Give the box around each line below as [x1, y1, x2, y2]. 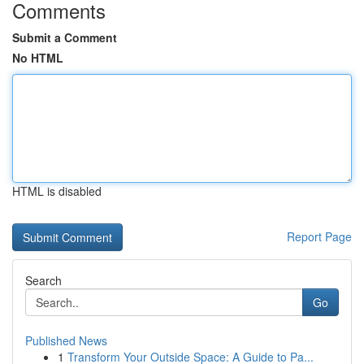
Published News [25, 332, 107, 349]
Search [25, 272, 62, 288]
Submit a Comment [12, 29, 117, 45]
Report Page [287, 228, 352, 245]
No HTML [12, 50, 63, 66]
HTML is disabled [12, 183, 102, 199]
